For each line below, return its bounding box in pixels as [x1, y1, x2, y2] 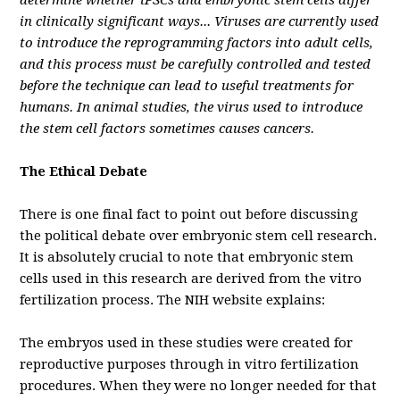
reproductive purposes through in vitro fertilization [20, 356, 360, 372]
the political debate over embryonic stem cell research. [20, 228, 378, 244]
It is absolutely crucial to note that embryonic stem [20, 249, 354, 265]
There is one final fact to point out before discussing [20, 206, 359, 222]
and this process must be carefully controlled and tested [20, 56, 371, 72]
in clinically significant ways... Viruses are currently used [20, 13, 379, 29]
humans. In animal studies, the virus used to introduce [20, 99, 363, 115]
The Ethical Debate [20, 163, 148, 179]
